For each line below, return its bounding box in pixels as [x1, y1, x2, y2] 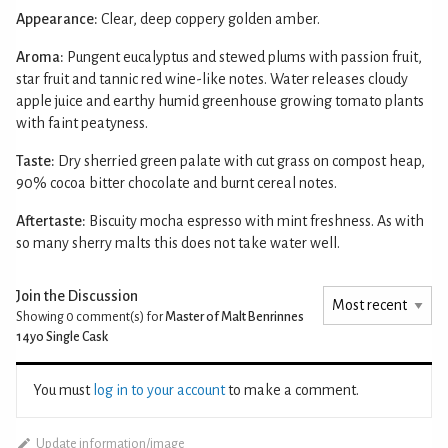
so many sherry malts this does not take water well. [16, 234, 340, 251]
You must [33, 381, 93, 398]
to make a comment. [225, 381, 359, 398]
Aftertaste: [16, 212, 86, 229]
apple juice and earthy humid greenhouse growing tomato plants [16, 92, 424, 109]
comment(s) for [74, 309, 165, 324]
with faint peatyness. [16, 114, 148, 131]
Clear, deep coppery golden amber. [101, 10, 320, 27]
